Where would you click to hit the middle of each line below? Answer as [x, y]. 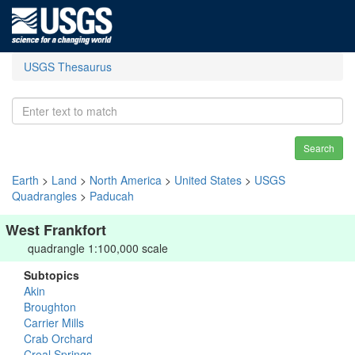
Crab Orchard [58, 338]
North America [126, 180]
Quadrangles [44, 196]
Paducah [112, 196]
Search [319, 148]
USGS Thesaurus [68, 67]
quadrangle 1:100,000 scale [98, 248]
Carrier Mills [54, 323]
